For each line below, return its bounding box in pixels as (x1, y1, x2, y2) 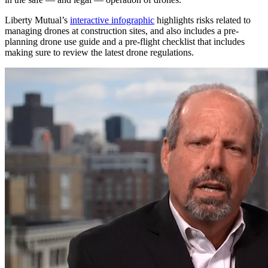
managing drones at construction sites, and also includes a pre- (5, 26, 239, 36)
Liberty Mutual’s (5, 15, 70, 26)
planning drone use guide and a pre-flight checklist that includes (5, 36, 245, 47)
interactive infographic (70, 15, 154, 26)
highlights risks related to (154, 15, 251, 26)
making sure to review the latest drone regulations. (5, 47, 194, 58)
